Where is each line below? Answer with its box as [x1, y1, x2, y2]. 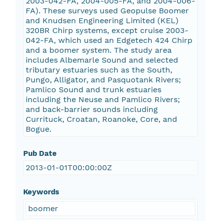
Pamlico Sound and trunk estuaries [25, 85, 161, 95]
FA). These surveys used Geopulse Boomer [25, 6, 189, 16]
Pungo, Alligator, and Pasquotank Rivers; [25, 75, 181, 85]
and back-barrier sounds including [25, 105, 158, 114]
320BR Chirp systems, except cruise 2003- [25, 26, 188, 36]
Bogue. [25, 124, 51, 134]
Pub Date [23, 149, 57, 158]
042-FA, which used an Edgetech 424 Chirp [25, 36, 192, 45]
